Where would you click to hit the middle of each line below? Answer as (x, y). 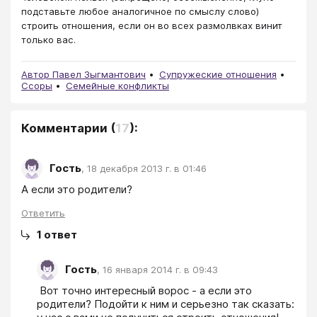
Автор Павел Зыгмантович (83, 74)
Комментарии (64, 128)
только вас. (48, 39)
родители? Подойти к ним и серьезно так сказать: (166, 304)
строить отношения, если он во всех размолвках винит (152, 25)
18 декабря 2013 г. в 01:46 (147, 169)
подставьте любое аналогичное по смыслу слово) (140, 11)
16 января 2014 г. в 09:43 (160, 270)
